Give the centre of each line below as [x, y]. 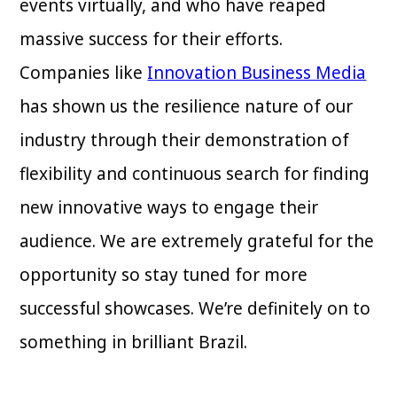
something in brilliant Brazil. [134, 342]
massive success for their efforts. [152, 39]
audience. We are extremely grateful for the [197, 241]
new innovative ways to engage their [169, 207]
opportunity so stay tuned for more [164, 274]
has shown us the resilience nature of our [187, 106]
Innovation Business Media [257, 72]
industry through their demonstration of [185, 140]
